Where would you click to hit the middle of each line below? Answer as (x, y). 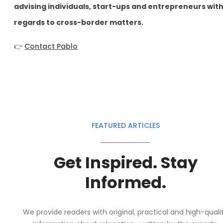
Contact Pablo (51, 46)
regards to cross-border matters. (79, 22)
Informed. (125, 183)
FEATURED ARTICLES (125, 126)
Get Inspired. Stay (125, 163)
